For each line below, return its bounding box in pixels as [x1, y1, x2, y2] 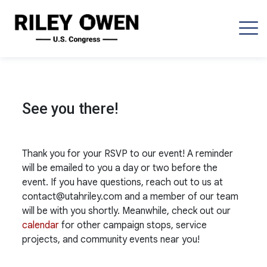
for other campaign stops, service [59, 219, 207, 231]
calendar [22, 219, 60, 231]
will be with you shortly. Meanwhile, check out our [22, 204, 231, 217]
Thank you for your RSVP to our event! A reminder [22, 147, 234, 160]
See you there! [22, 100, 119, 117]
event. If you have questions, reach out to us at [22, 176, 223, 188]
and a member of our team [122, 190, 239, 203]
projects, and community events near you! [22, 233, 200, 246]
